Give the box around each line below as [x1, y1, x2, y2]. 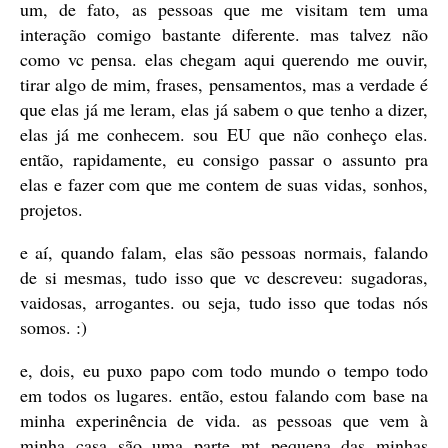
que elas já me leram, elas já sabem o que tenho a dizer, [20, 97, 428, 122]
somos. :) [20, 315, 87, 340]
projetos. [20, 197, 83, 222]
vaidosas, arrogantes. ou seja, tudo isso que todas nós [20, 290, 428, 315]
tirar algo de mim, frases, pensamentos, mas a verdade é [20, 72, 428, 97]
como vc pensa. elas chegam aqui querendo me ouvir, [20, 47, 428, 72]
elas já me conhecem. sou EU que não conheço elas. [20, 122, 428, 147]
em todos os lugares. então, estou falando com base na [20, 383, 428, 408]
